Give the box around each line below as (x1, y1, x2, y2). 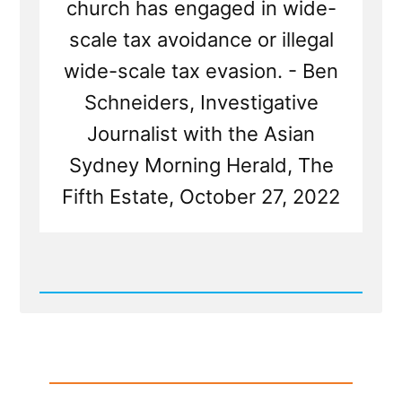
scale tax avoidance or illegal (68, 28, 334, 52)
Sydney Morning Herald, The (68, 153, 334, 178)
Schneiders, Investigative (83, 91, 319, 115)
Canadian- (57, 363, 122, 379)
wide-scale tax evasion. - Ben (64, 59, 338, 83)
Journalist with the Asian (87, 122, 315, 146)
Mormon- (57, 349, 117, 364)
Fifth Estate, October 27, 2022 (62, 185, 340, 209)
